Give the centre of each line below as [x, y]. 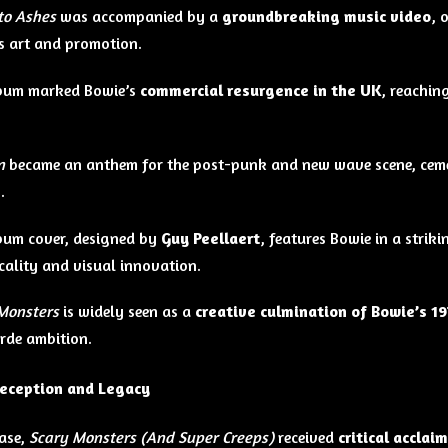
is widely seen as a [126, 311]
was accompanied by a [138, 16]
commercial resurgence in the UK [260, 89]
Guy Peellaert [210, 237]
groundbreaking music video [326, 16]
